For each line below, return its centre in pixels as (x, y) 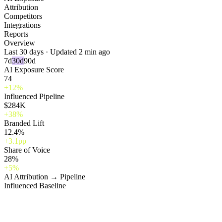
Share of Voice (27, 150)
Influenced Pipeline (34, 97)
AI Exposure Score (34, 70)
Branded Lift (24, 123)
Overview (20, 43)
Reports (16, 34)
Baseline (52, 186)
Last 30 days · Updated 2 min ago (57, 52)
